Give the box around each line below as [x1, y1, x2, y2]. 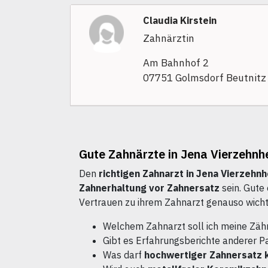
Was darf [103, 249, 144, 261]
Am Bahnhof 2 [142, 56, 209, 70]
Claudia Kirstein [142, 14, 217, 27]
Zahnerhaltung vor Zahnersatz [79, 182, 220, 194]
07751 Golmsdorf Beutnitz [142, 71, 266, 85]
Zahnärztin [142, 32, 194, 45]
